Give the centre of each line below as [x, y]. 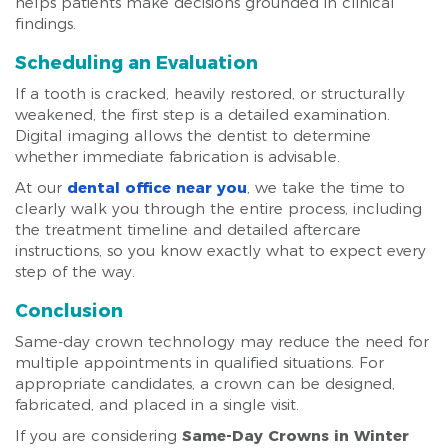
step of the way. [75, 271]
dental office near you [157, 187]
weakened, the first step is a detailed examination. [202, 114]
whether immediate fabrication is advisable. [177, 156]
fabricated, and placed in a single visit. [157, 404]
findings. [45, 23]
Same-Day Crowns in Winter [295, 435]
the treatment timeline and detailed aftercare [188, 229]
